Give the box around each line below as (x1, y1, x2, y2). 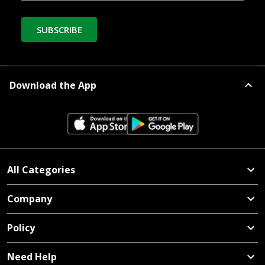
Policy (7, 221, 35, 234)
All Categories (7, 163, 75, 176)
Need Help (7, 250, 57, 263)
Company (7, 192, 52, 205)
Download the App (9, 78, 96, 92)
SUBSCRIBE (36, 23, 82, 35)
